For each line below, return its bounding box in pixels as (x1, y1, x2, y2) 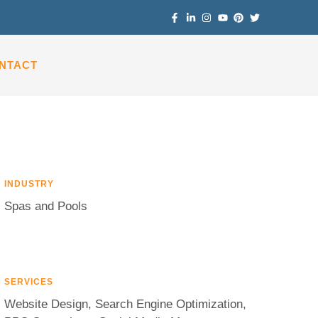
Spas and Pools (4, 199, 87, 213)
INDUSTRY (4, 179, 54, 189)
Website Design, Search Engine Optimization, (4, 297, 246, 311)
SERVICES (4, 277, 53, 287)
